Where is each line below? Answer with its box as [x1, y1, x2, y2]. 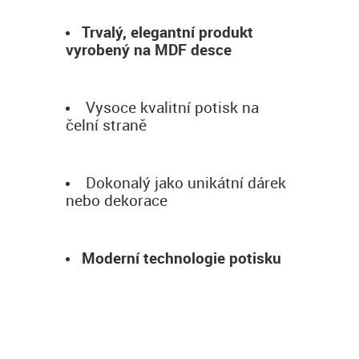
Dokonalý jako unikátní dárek [82, 171, 286, 192]
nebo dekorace [66, 189, 167, 210]
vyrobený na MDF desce [66, 38, 232, 59]
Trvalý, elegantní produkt [82, 21, 253, 42]
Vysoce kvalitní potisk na [82, 96, 259, 117]
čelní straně [66, 114, 147, 135]
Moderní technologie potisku [82, 247, 281, 268]
